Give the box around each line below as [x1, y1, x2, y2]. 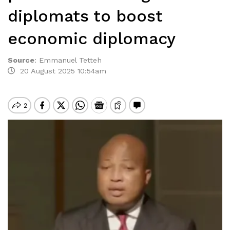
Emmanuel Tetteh [39, 56, 102, 64]
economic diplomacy [8, 29, 176, 48]
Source [8, 56, 34, 64]
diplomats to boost [8, 6, 163, 26]
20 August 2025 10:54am [15, 67, 106, 75]
